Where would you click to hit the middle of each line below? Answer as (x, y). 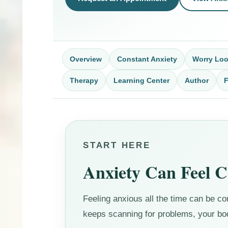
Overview (86, 59)
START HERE (117, 145)
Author (197, 80)
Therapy (84, 80)
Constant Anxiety (147, 59)
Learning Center (142, 80)
